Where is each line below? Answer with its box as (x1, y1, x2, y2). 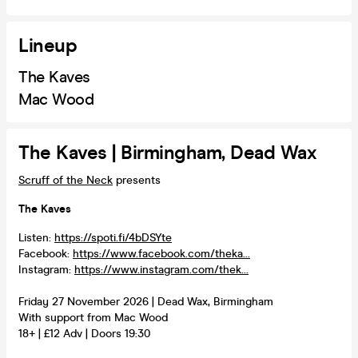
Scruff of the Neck (18, 173, 113, 187)
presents (113, 173, 161, 187)
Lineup (18, 34, 77, 58)
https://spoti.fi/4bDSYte (54, 230, 172, 245)
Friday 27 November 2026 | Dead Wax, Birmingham (18, 294, 273, 308)
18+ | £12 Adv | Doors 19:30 (18, 326, 150, 340)
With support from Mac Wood (18, 310, 168, 324)
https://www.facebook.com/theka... (73, 246, 250, 261)
